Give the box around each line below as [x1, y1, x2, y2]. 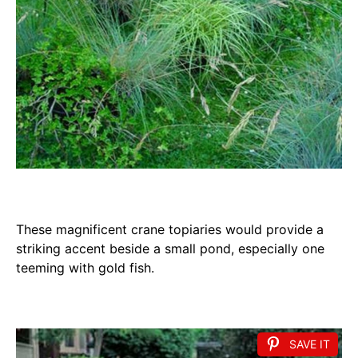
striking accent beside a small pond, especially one [16, 241, 324, 257]
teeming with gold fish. [16, 260, 154, 276]
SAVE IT [289, 337, 330, 352]
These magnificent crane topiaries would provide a [16, 221, 324, 238]
